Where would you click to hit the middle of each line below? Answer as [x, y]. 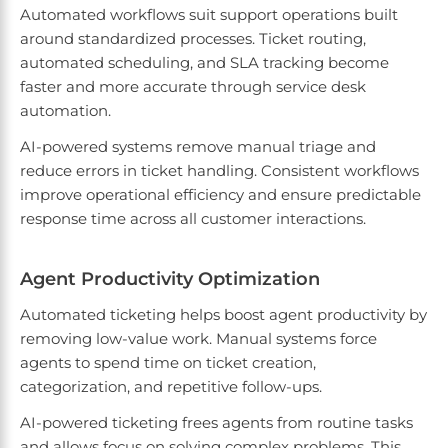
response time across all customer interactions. [195, 219]
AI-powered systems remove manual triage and [198, 147]
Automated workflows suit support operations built [209, 15]
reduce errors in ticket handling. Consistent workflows [219, 171]
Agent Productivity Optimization [170, 279]
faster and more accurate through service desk [193, 87]
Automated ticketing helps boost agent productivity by [223, 315]
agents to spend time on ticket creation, [168, 363]
